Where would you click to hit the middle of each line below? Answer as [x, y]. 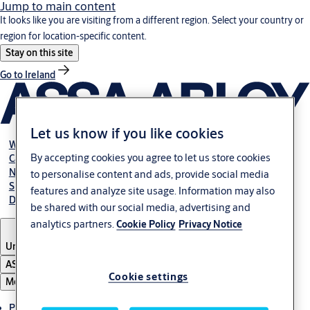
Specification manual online [69, 186]
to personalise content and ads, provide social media [150, 174]
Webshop [29, 144]
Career [23, 158]
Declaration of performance [68, 200]
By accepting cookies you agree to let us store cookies [151, 157]
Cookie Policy [146, 224]
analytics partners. [74, 224]
